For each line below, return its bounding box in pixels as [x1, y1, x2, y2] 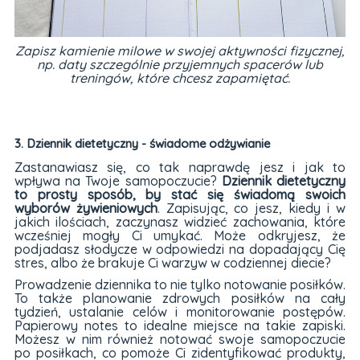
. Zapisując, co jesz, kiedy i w [157, 199, 346, 216]
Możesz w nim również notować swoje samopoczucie [14, 330, 346, 347]
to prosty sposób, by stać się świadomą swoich [14, 186, 346, 202]
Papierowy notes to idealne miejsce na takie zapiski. [14, 317, 346, 333]
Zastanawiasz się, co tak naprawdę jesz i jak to [14, 158, 346, 175]
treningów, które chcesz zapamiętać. [69, 69, 290, 86]
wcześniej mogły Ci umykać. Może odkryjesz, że [14, 227, 346, 243]
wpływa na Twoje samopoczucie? [14, 172, 223, 189]
